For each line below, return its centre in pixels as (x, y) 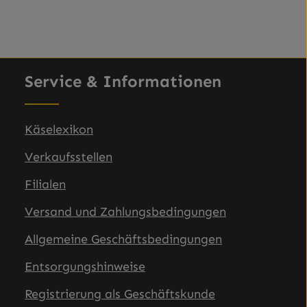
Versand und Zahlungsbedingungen (125, 212)
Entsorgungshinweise (85, 267)
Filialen (45, 184)
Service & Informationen (123, 81)
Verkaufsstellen (69, 157)
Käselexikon (59, 130)
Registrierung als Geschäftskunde (120, 294)
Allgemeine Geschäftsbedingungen (123, 239)
